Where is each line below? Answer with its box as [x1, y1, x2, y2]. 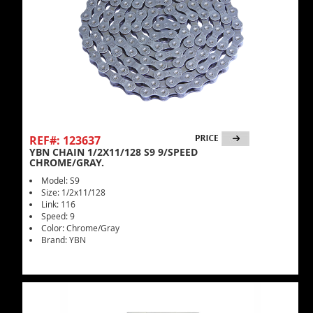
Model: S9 [41, 175, 80, 186]
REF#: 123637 [29, 133, 101, 148]
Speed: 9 [41, 210, 75, 221]
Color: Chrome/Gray [41, 222, 119, 233]
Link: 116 [41, 198, 75, 210]
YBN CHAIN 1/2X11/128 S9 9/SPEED [29, 145, 198, 159]
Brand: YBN [41, 234, 86, 245]
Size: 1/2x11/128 [41, 187, 105, 198]
